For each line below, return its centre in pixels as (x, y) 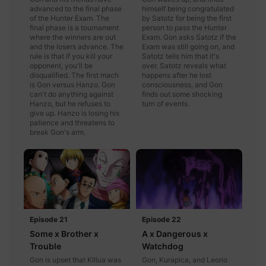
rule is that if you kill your (71, 56)
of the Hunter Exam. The (69, 18)
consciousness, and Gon (182, 84)
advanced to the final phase (76, 8)
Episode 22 (161, 219)
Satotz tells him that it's (180, 56)
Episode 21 (49, 219)
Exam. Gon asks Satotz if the (189, 37)
